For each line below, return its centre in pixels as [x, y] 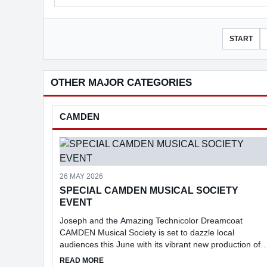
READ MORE [82, 260]
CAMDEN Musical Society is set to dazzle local [147, 232]
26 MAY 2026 [81, 176]
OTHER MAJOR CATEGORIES [121, 82]
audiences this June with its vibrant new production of [160, 244]
